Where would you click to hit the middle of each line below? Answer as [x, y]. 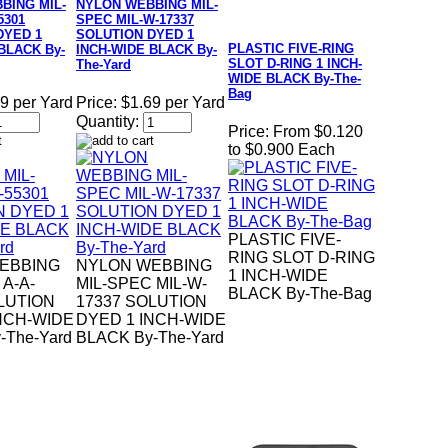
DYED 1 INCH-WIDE [151, 320]
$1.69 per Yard [173, 103]
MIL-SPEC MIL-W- [141, 284]
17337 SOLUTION [141, 302]
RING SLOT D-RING [301, 258]
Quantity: [107, 122]
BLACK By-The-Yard [150, 338]
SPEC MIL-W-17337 [135, 20]
